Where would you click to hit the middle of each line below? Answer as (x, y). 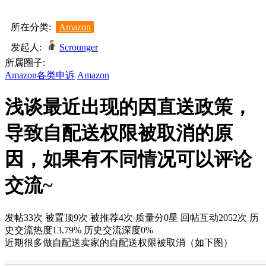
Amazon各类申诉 (40, 75)
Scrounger (79, 47)
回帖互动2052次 (214, 217)
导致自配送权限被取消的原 (119, 133)
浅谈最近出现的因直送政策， (128, 107)
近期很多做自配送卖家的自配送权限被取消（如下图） (119, 242)
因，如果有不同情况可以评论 (128, 159)
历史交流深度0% (118, 230)
